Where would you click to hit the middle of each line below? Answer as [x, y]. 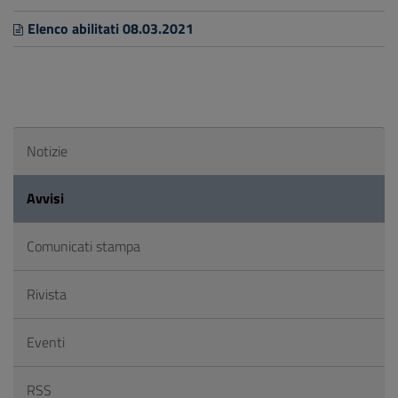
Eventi [46, 342]
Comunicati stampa [84, 246]
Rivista [47, 294]
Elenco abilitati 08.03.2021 [111, 28]
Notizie [47, 151]
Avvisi [45, 198]
